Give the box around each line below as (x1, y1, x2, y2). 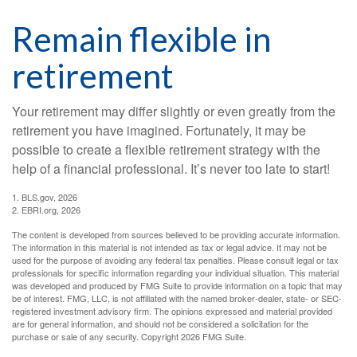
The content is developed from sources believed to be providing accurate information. (12, 228, 340, 241)
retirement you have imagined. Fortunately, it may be (12, 121, 306, 140)
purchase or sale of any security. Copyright (12, 330, 181, 343)
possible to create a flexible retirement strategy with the (12, 140, 320, 159)
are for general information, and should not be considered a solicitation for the (12, 317, 308, 331)
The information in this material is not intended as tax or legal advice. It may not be (12, 241, 327, 254)
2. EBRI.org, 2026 (12, 203, 80, 217)
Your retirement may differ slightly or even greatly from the (12, 102, 335, 121)
